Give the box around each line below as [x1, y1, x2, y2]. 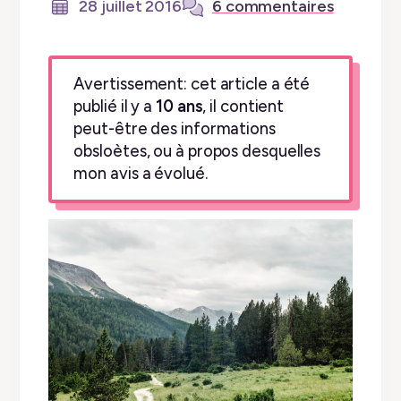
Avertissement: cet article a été [73, 74, 311, 94]
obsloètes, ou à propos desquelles [73, 141, 321, 161]
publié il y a [73, 97, 157, 116]
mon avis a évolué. [73, 164, 208, 183]
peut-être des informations [73, 119, 276, 139]
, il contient [202, 97, 285, 116]
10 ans [156, 97, 203, 116]
